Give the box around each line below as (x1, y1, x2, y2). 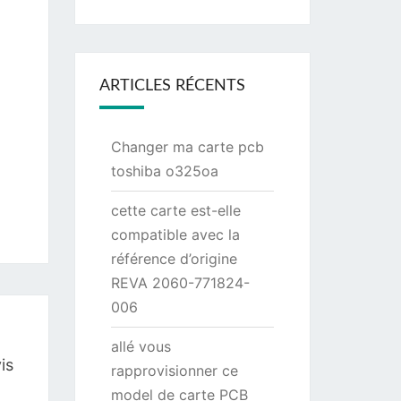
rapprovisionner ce (110, 362, 238, 380)
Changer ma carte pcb (110, 138, 264, 156)
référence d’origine (110, 250, 237, 268)
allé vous (110, 337, 171, 355)
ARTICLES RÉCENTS (98, 78, 245, 94)
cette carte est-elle (110, 201, 241, 219)
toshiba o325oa (110, 162, 218, 180)
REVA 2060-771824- (110, 274, 250, 292)
